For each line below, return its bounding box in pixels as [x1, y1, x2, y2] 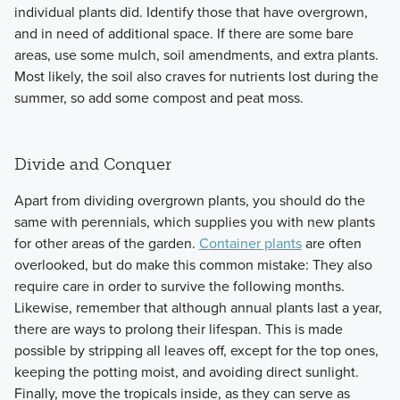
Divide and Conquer [13, 154, 171, 174]
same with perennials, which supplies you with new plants [13, 212, 375, 232]
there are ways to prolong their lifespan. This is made [13, 319, 343, 339]
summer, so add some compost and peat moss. [13, 87, 304, 108]
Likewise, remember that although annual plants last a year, [13, 297, 382, 318]
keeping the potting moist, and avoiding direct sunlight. [13, 362, 359, 382]
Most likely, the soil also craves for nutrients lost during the [13, 66, 379, 87]
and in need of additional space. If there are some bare [13, 23, 354, 44]
